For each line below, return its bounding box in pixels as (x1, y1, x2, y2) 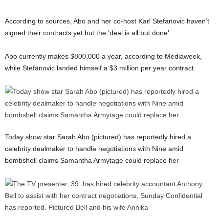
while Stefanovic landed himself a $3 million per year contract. (5, 64, 196, 72)
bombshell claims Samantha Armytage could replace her (5, 156, 179, 164)
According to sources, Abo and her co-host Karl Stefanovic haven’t (5, 17, 209, 25)
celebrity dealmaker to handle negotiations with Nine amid (5, 144, 183, 153)
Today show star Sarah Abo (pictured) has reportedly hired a (5, 132, 191, 141)
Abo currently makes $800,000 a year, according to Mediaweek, (5, 52, 202, 60)
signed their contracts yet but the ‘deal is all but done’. (5, 28, 171, 37)
